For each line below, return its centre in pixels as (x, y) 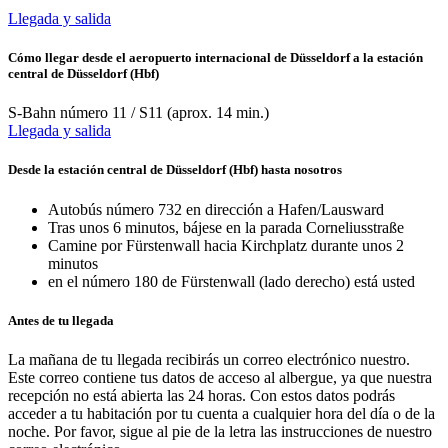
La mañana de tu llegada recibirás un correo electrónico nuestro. (209, 359)
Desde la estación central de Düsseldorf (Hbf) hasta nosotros (175, 170)
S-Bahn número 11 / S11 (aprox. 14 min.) (138, 113)
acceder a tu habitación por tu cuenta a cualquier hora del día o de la (221, 413)
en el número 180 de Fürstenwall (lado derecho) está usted (231, 281)
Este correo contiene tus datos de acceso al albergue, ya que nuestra (220, 377)
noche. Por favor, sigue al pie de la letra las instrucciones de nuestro (220, 431)
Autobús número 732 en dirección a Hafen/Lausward (216, 209)
